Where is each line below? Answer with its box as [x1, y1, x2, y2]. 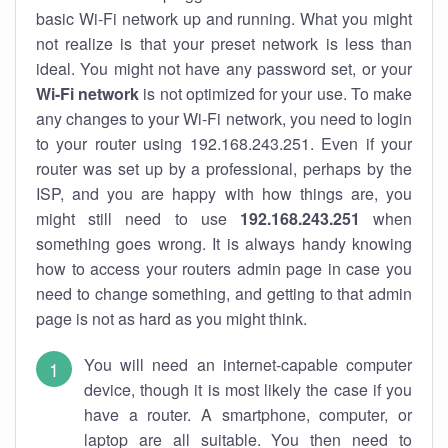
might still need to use [36, 207, 240, 230]
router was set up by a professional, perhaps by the [36, 157, 412, 180]
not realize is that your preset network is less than [36, 32, 412, 55]
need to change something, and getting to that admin [36, 282, 412, 305]
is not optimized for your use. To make [139, 82, 413, 105]
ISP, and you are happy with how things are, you [36, 182, 412, 205]
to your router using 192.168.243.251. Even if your [36, 132, 412, 155]
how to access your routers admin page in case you [36, 257, 412, 280]
